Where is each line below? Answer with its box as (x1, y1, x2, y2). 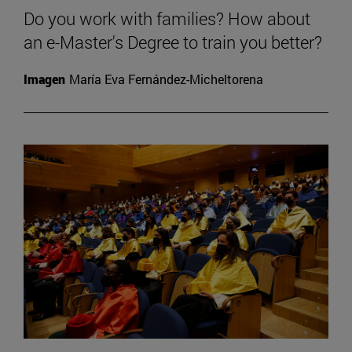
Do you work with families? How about (24, 7, 310, 31)
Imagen (24, 71, 65, 88)
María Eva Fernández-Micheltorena (69, 71, 263, 88)
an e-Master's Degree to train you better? (24, 31, 322, 54)
